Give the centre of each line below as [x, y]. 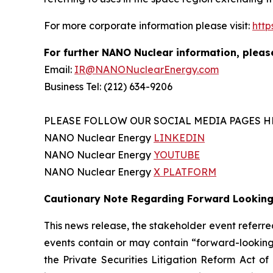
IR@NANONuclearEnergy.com [147, 70]
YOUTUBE [177, 155]
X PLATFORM [185, 172]
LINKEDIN [179, 138]
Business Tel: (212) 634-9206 [108, 87]
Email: [59, 70]
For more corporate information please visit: [148, 26]
